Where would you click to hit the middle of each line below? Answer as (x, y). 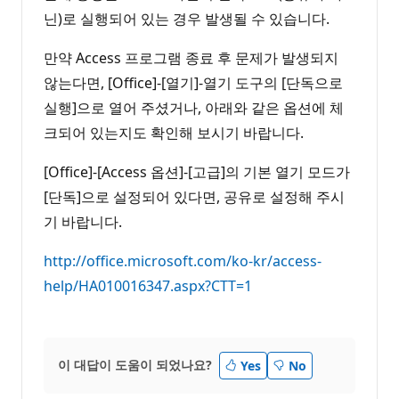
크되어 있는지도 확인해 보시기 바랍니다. (174, 132)
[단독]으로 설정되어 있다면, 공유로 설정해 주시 (194, 196)
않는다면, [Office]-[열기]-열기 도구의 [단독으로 (193, 82)
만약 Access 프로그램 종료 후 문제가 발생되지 (191, 57)
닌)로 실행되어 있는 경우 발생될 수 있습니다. (187, 18)
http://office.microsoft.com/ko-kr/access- (183, 261)
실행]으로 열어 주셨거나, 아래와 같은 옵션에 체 (194, 107)
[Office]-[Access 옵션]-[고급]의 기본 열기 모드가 (197, 171)
